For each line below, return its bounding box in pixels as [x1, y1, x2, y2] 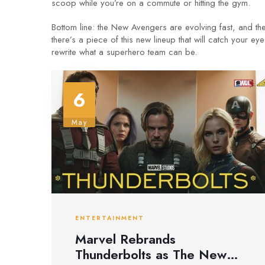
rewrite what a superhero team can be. [51, 46, 197, 59]
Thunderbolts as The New [75, 244, 227, 264]
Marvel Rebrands [75, 229, 176, 248]
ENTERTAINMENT [75, 214, 144, 223]
